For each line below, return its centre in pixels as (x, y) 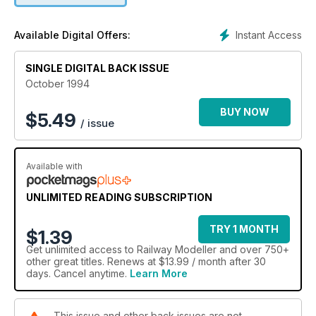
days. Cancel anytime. (78, 273)
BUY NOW (245, 111)
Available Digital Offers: (72, 35)
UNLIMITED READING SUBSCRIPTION (119, 197)
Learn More (159, 273)
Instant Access (269, 35)
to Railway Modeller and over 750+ (206, 249)
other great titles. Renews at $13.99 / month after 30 (146, 261)
